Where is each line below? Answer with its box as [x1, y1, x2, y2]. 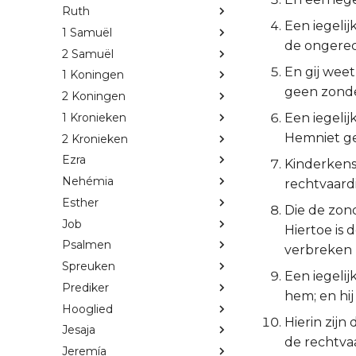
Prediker [62, 280, 109, 295]
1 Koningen [62, 68, 124, 83]
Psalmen [62, 238, 111, 253]
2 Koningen [62, 89, 126, 104]
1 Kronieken [62, 110, 126, 125]
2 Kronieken [62, 131, 128, 146]
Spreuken [62, 259, 115, 274]
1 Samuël [62, 25, 112, 40]
